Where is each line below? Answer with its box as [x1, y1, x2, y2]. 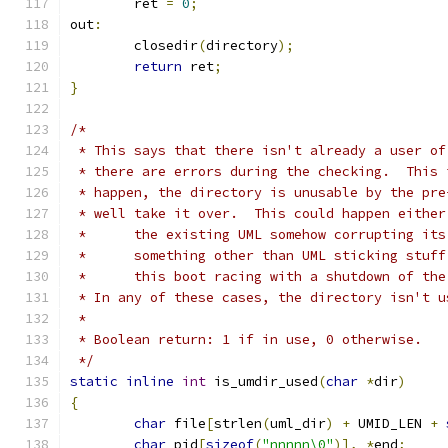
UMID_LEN [350, 415, 430, 432]
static [70, 373, 118, 390]
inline [126, 373, 174, 390]
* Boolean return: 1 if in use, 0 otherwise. [70, 331, 422, 348]
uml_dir [270, 415, 326, 432]
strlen [214, 415, 262, 432]
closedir [134, 37, 198, 54]
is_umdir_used [206, 373, 318, 390]
